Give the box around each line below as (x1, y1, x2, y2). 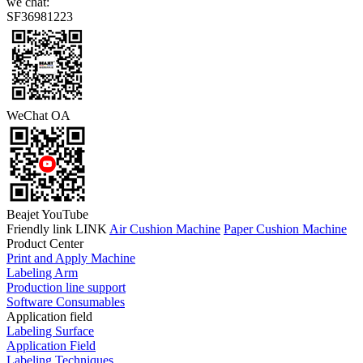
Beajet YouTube (6, 207, 88, 222)
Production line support (6, 280, 126, 295)
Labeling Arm (6, 266, 78, 280)
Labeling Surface (6, 324, 94, 339)
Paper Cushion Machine (224, 222, 347, 237)
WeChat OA (6, 109, 70, 123)
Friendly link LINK (6, 222, 107, 237)
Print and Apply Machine (6, 251, 135, 266)
